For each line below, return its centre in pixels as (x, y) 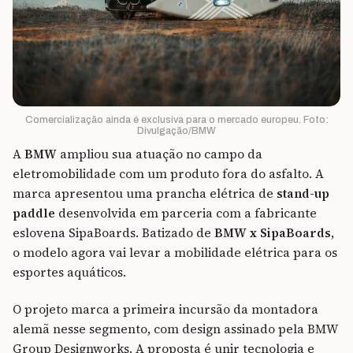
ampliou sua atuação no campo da (160, 154)
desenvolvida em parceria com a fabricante (186, 214)
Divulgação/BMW (176, 131)
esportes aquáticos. (69, 273)
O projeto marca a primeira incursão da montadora (165, 310)
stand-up (303, 194)
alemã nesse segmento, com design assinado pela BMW (175, 329)
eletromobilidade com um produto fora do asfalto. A (168, 174)
